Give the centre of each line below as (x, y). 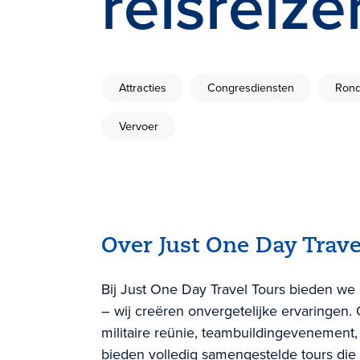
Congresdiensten (250, 88)
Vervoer (138, 126)
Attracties (142, 88)
